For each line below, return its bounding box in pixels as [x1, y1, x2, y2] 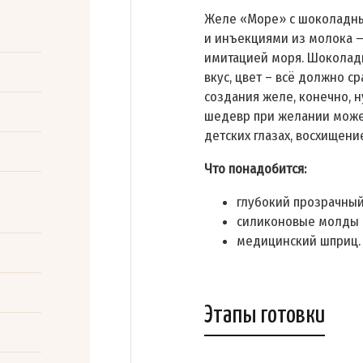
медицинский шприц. [237, 233, 361, 250]
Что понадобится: [204, 160, 306, 178]
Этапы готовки [204, 303, 325, 328]
